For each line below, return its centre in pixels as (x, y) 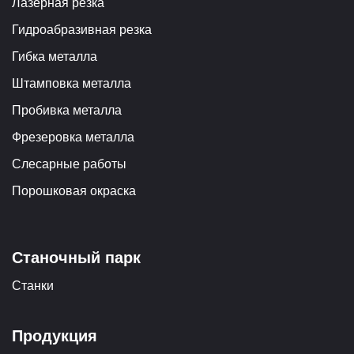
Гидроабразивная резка (82, 29)
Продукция (55, 335)
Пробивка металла (67, 110)
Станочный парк (76, 257)
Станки (33, 285)
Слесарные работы (69, 164)
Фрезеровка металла (73, 137)
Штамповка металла (72, 83)
